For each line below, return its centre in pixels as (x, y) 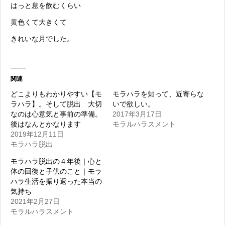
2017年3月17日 (137, 114)
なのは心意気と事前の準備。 (56, 114)
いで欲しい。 (134, 104)
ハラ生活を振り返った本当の (56, 182)
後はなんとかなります (46, 124)
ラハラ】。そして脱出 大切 (56, 104)
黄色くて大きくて (39, 22)
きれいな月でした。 (42, 39)
